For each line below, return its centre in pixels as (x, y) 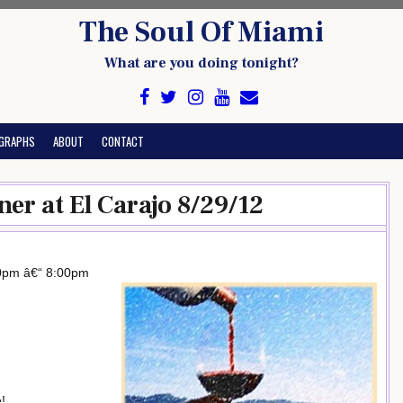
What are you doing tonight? (201, 63)
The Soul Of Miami (201, 32)
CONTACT (123, 141)
